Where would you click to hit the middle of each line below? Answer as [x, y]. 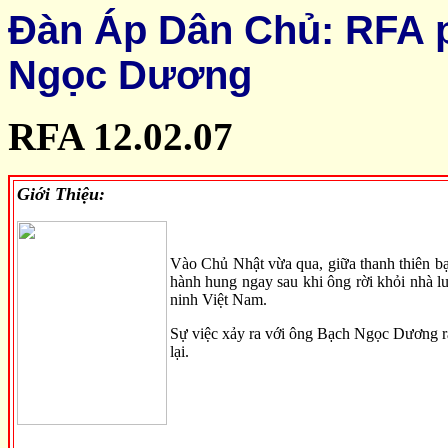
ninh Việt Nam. [218, 299]
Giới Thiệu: [61, 194]
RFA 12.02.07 [120, 136]
